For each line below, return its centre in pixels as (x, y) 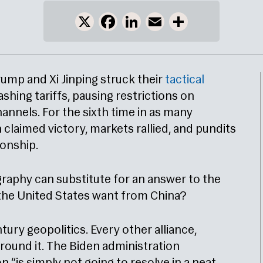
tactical (185, 80)
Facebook (139, 22)
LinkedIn (160, 22)
